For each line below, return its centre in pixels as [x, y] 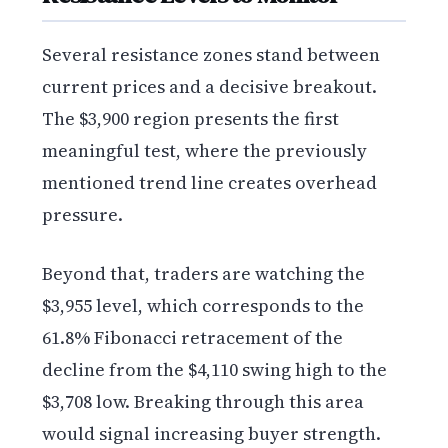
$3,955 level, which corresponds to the [203, 306]
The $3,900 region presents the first [191, 119]
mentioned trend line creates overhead [210, 183]
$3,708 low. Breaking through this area [203, 402]
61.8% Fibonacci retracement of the [193, 338]
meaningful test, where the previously [205, 151]
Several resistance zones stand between [211, 55]
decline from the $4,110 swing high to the [215, 370]
